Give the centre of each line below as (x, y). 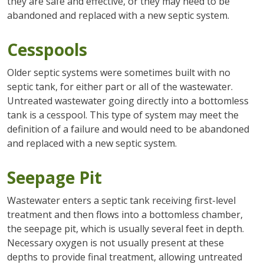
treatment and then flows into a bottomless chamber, (125, 214)
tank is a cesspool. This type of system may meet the (123, 115)
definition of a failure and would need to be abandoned (128, 129)
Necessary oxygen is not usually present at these (115, 242)
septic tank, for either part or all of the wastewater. (120, 86)
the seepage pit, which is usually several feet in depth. (125, 228)
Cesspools (47, 49)
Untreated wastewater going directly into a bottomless (128, 100)
